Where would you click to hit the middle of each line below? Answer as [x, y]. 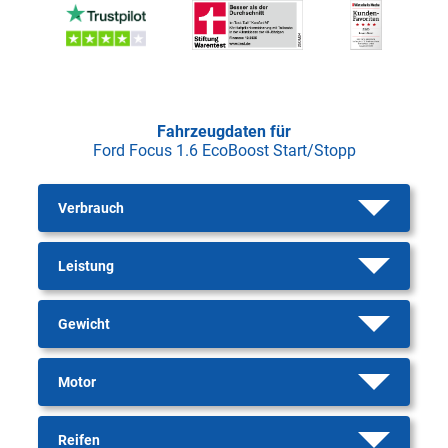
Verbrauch [91, 208]
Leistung [86, 266]
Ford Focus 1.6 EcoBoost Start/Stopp [224, 150]
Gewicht [84, 324]
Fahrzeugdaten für [224, 131]
